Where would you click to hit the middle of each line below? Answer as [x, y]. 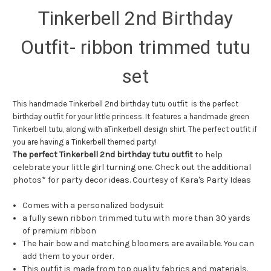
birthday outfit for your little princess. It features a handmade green [131, 116]
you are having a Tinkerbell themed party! [85, 142]
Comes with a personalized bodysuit [93, 205]
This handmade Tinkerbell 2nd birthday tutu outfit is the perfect [126, 103]
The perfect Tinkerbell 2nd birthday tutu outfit [103, 154]
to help [208, 154]
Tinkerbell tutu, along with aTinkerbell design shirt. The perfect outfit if [135, 129]
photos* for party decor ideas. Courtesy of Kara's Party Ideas [132, 180]
